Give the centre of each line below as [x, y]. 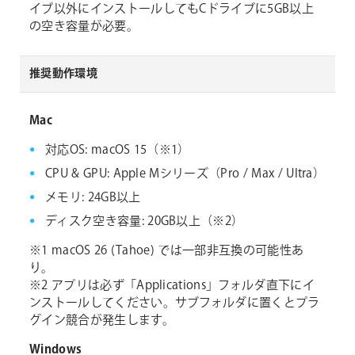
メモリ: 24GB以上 [93, 198]
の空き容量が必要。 [84, 27]
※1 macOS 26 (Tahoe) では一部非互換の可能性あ [167, 251]
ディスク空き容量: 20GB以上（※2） [145, 222]
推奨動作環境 [63, 74]
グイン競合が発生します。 [102, 321]
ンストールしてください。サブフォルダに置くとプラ [175, 303]
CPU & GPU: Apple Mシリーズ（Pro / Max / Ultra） [185, 174]
